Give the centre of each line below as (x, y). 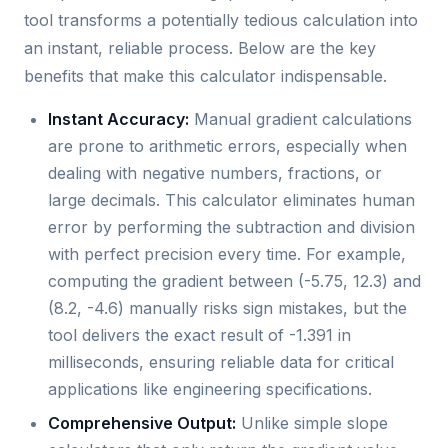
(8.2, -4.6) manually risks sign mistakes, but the (227, 308)
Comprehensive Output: (142, 422)
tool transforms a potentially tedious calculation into (221, 20)
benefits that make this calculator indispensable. (205, 76)
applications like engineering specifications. (210, 389)
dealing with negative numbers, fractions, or (215, 173)
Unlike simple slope (312, 422)
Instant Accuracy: (118, 119)
